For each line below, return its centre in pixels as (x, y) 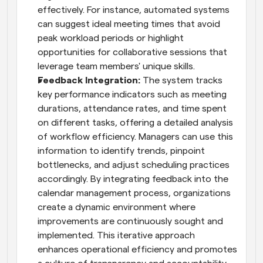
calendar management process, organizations (134, 193)
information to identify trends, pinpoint (121, 151)
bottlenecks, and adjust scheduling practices (134, 165)
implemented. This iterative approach (116, 235)
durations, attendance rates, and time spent (132, 108)
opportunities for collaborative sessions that (132, 52)
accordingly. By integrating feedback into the (133, 179)
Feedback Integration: (89, 80)
